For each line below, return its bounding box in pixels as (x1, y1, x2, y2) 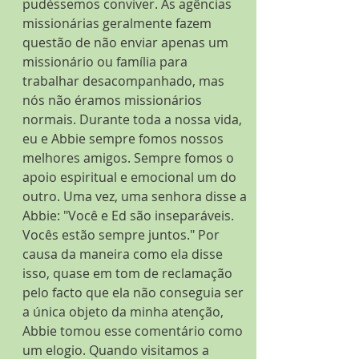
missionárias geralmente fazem (22, 14, 215, 32)
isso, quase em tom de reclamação (22, 264, 236, 282)
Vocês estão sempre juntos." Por (22, 226, 223, 244)
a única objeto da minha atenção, (22, 303, 227, 321)
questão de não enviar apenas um (22, 34, 232, 51)
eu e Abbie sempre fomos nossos (22, 130, 227, 147)
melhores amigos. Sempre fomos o (22, 149, 237, 167)
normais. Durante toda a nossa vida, (22, 111, 245, 128)
